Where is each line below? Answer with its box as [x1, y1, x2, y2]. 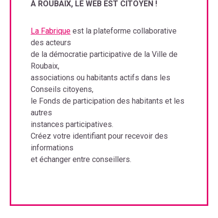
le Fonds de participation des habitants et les [31, 96, 184, 106]
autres [31, 108, 52, 117]
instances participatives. [31, 119, 113, 129]
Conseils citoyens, [31, 84, 93, 94]
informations [31, 143, 73, 152]
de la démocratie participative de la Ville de [31, 49, 178, 59]
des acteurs [31, 37, 71, 47]
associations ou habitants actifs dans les [31, 73, 170, 82]
